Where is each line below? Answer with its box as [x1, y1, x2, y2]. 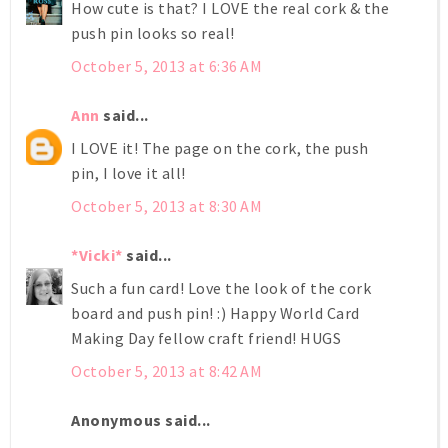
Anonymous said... [71, 409, 211, 430]
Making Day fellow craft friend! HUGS [71, 327, 341, 348]
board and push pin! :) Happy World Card [71, 302, 360, 323]
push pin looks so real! [71, 22, 235, 43]
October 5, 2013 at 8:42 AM [71, 360, 262, 381]
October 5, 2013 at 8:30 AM [71, 195, 262, 216]
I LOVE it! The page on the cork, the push [71, 137, 369, 158]
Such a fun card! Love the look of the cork [71, 277, 371, 298]
